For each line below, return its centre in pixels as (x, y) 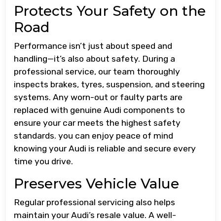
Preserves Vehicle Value (96, 184)
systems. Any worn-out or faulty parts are (98, 97)
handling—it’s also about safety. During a (94, 59)
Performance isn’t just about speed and (93, 46)
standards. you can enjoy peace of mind (93, 136)
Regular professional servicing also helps (94, 203)
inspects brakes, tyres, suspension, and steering (109, 85)
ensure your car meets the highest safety (97, 123)
